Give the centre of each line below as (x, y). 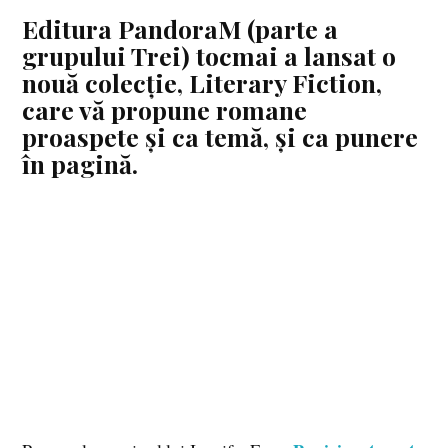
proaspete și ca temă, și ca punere (220, 136)
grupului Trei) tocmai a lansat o (209, 55)
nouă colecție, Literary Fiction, (202, 82)
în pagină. (80, 163)
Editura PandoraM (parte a (180, 28)
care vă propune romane (165, 109)
